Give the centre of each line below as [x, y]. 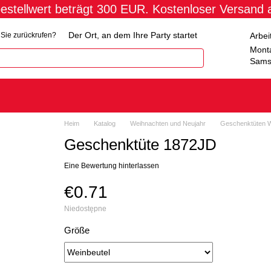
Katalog [104, 123]
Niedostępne [85, 209]
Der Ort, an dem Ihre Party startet [133, 35]
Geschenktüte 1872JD [140, 145]
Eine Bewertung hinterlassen [111, 166]
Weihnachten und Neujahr [168, 123]
